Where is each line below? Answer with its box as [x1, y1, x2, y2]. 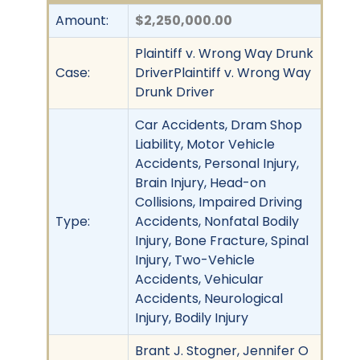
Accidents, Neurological [135, 288, 283, 308]
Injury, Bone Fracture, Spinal [135, 231, 309, 250]
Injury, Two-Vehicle [135, 250, 255, 269]
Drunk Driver [135, 82, 215, 101]
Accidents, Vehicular [135, 269, 264, 288]
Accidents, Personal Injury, [135, 153, 299, 173]
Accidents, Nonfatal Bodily [135, 211, 299, 231]
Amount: [55, 10, 108, 30]
